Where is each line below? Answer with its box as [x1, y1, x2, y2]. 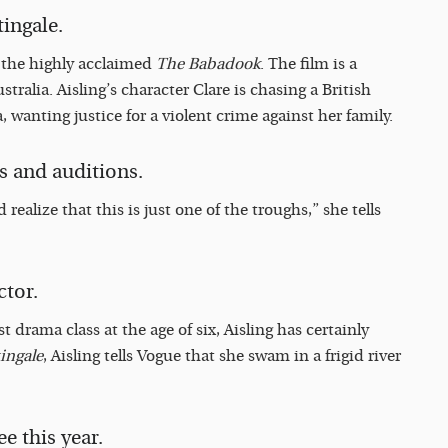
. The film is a [260, 54, 357, 73]
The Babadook [156, 54, 260, 73]
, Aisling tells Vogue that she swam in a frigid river [43, 346, 401, 365]
